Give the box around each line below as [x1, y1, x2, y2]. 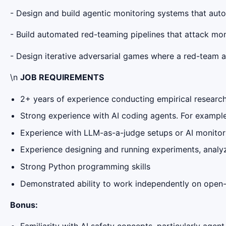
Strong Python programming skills [20, 161, 150, 172]
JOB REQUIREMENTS [20, 72, 104, 83]
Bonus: [10, 199, 38, 210]
